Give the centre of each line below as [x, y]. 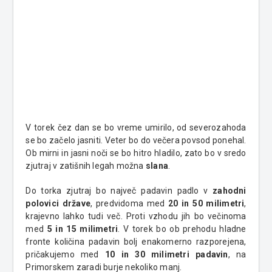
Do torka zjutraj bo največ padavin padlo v [119, 190]
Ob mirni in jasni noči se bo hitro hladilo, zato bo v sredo [136, 153]
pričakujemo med [65, 254]
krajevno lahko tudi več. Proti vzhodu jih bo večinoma [136, 216]
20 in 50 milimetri [206, 203]
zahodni [229, 190]
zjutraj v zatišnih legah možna [86, 165]
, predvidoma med [130, 203]
